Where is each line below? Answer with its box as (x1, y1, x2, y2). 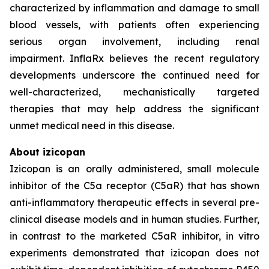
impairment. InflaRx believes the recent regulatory (10, 52, 259, 64)
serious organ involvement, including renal (10, 35, 259, 47)
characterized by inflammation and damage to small (10, 2, 259, 14)
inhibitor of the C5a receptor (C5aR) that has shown (10, 180, 259, 192)
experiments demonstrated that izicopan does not (10, 247, 259, 259)
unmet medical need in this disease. (10, 119, 174, 131)
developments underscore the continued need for (10, 69, 259, 81)
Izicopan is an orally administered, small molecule (10, 163, 259, 175)
